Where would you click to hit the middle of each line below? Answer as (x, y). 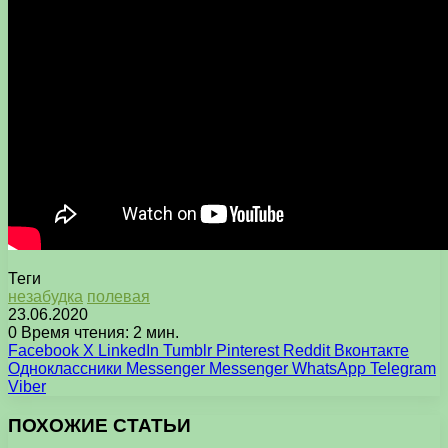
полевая (118, 297)
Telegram (403, 369)
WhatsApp (329, 369)
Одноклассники (65, 369)
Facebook (43, 351)
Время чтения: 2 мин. (98, 333)
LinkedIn (128, 351)
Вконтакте (371, 351)
